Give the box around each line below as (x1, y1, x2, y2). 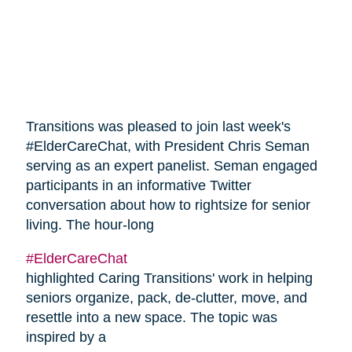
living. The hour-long (25, 217, 154, 233)
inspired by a (25, 329, 106, 346)
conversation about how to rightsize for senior (25, 197, 310, 214)
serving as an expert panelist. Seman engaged (25, 158, 317, 174)
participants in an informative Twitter (25, 178, 251, 194)
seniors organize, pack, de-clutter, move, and (25, 290, 307, 306)
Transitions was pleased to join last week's (25, 119, 291, 135)
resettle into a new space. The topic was (25, 310, 277, 326)
